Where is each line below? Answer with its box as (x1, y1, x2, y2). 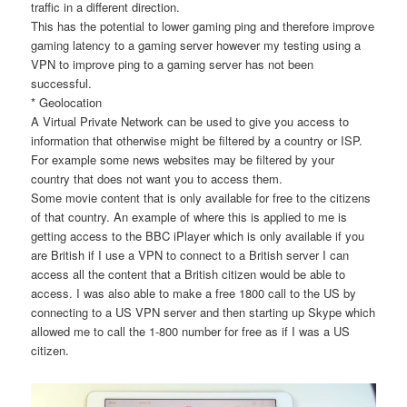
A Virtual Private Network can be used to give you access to (31, 113, 350, 131)
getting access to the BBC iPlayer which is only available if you (31, 227, 365, 245)
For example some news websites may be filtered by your (31, 151, 335, 169)
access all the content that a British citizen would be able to (31, 265, 346, 283)
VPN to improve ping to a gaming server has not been (31, 55, 314, 74)
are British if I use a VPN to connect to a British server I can (31, 246, 350, 264)
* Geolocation (31, 94, 103, 112)
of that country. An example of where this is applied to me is (31, 208, 348, 226)
